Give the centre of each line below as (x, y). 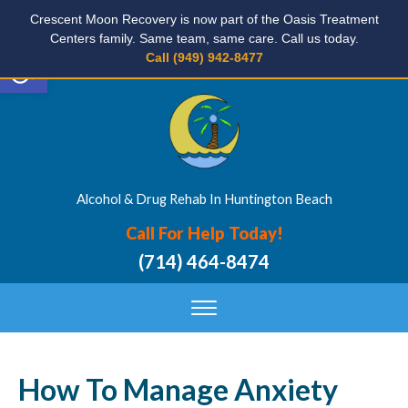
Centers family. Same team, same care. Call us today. (204, 38)
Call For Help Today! (204, 233)
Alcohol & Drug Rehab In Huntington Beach (204, 199)
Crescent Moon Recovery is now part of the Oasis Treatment (204, 19)
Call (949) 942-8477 (204, 57)
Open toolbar (54, 53)
